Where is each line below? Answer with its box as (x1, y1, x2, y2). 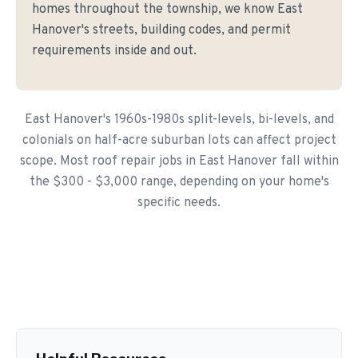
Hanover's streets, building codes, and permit (32, 22, 291, 38)
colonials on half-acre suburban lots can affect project (22, 133, 336, 149)
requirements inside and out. (32, 43, 197, 59)
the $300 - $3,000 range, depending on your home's (29, 174, 329, 190)
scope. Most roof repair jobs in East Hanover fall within (19, 153, 339, 169)
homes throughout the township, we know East (32, 2, 303, 18)
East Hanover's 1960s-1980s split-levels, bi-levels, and (24, 112, 334, 128)
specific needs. (137, 195, 221, 211)
